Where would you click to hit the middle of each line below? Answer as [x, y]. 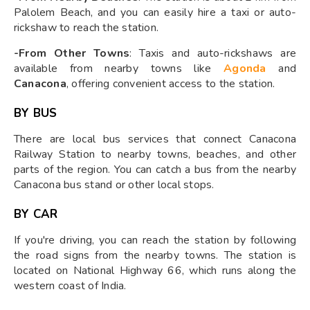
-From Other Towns [72, 54]
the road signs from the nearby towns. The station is [155, 256]
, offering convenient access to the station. [171, 84]
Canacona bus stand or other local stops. [114, 185]
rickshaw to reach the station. [86, 28]
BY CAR [36, 215]
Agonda [251, 69]
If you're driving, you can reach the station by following [155, 240]
